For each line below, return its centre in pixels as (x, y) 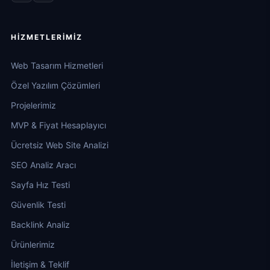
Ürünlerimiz (33, 245)
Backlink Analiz (40, 225)
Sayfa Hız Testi (40, 185)
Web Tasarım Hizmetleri (57, 66)
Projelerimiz (33, 105)
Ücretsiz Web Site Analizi (60, 145)
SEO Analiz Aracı (43, 165)
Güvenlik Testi (38, 205)
